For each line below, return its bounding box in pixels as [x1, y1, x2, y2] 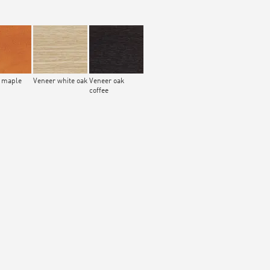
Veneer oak [89, 78, 124, 86]
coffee [89, 87, 108, 95]
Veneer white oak [33, 78, 87, 86]
